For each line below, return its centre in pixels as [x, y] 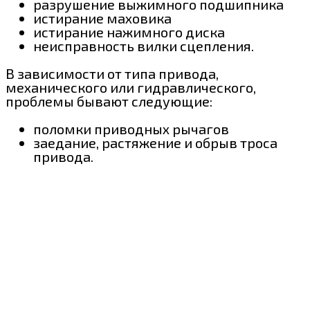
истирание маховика [102, 18]
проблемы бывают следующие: [109, 101]
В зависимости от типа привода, [112, 73]
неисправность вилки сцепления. [144, 45]
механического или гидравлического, [131, 87]
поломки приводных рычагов [131, 128]
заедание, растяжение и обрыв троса [155, 142]
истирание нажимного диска [129, 31]
